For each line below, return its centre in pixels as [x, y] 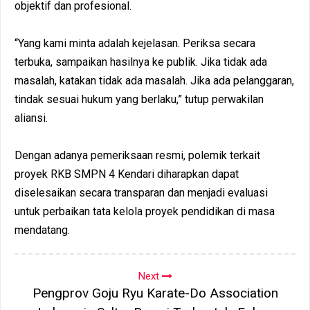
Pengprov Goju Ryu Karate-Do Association [155, 293]
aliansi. [31, 118]
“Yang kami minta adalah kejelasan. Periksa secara [135, 43]
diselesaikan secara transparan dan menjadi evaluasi [141, 192]
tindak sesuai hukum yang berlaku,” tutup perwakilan [139, 99]
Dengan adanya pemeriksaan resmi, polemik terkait [137, 155]
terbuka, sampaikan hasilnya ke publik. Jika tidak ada [141, 62]
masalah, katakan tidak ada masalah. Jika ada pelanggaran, [154, 80]
